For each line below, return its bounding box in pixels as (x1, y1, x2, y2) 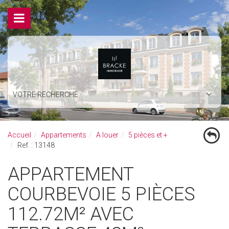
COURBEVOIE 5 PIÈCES (8, 184, 195, 205)
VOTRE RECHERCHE (13, 90, 78, 99)
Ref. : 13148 (17, 141, 55, 149)
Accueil (8, 131, 31, 139)
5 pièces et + (128, 131, 168, 139)
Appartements (41, 131, 86, 139)
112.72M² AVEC (8, 203, 134, 225)
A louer (96, 131, 119, 139)
